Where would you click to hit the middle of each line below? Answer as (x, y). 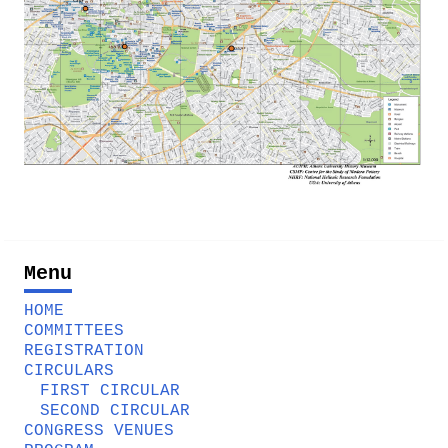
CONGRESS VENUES (99, 431)
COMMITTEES (74, 331)
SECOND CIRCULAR (115, 411)
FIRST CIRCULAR (110, 391)
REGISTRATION (84, 351)
